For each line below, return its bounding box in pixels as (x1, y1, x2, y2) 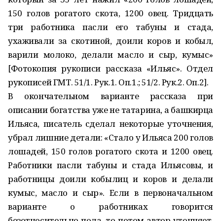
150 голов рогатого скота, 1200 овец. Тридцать (8, 7, 213, 19)
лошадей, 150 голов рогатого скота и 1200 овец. (8, 146, 213, 157)
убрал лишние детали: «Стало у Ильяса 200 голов (8, 132, 213, 143)
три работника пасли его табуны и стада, (8, 21, 213, 33)
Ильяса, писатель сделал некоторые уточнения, (8, 118, 213, 129)
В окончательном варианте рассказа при (8, 90, 213, 102)
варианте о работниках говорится (8, 201, 213, 212)
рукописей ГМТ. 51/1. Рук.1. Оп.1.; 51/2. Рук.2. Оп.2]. (8, 76, 209, 88)
